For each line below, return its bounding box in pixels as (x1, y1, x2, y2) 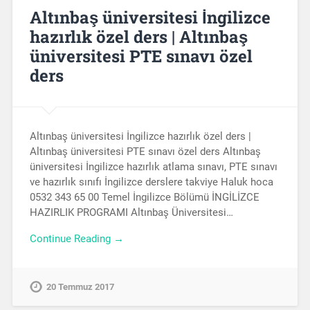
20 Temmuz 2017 (46, 282, 114, 293)
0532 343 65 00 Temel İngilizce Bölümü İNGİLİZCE (29, 190, 259, 203)
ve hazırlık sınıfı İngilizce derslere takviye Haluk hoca (29, 175, 273, 188)
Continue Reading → (29, 232, 124, 246)
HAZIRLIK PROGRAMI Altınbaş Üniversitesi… (29, 206, 233, 219)
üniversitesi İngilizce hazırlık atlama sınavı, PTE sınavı (29, 160, 277, 173)
